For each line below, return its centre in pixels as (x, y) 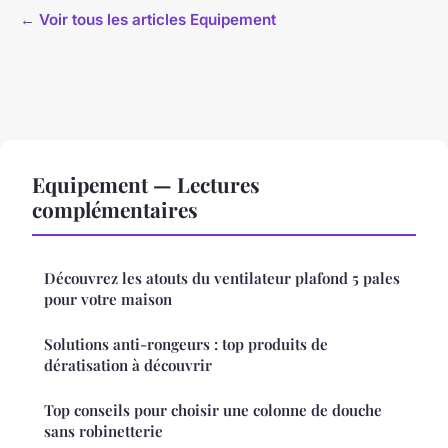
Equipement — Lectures (146, 184)
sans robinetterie (103, 431)
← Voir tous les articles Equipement (148, 20)
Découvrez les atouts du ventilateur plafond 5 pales (222, 278)
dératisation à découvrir (128, 365)
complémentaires (115, 209)
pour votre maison (108, 299)
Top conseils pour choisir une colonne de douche (213, 410)
